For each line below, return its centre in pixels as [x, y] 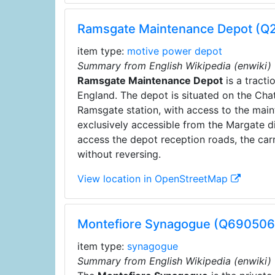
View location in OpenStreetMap [154, 179]
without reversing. [119, 154]
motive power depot [174, 51]
